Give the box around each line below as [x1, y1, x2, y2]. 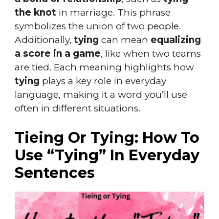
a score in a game [15, 47, 101, 59]
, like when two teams [101, 47, 201, 59]
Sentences [15, 164, 95, 182]
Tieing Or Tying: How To [15, 129, 199, 147]
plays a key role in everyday [40, 75, 166, 87]
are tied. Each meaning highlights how [15, 61, 194, 73]
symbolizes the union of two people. [15, 20, 181, 32]
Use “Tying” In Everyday [15, 146, 199, 164]
